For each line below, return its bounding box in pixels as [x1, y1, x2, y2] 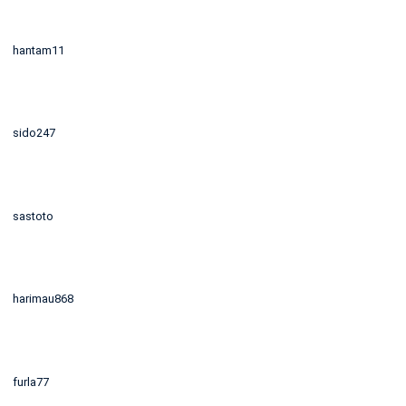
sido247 [13, 126, 55, 140]
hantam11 [13, 43, 64, 57]
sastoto [13, 208, 53, 223]
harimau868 [13, 292, 73, 306]
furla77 [13, 374, 49, 389]
